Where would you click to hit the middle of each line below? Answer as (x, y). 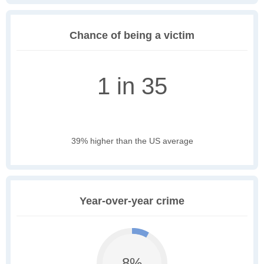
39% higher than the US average (132, 141)
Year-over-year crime (132, 201)
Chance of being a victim (132, 36)
